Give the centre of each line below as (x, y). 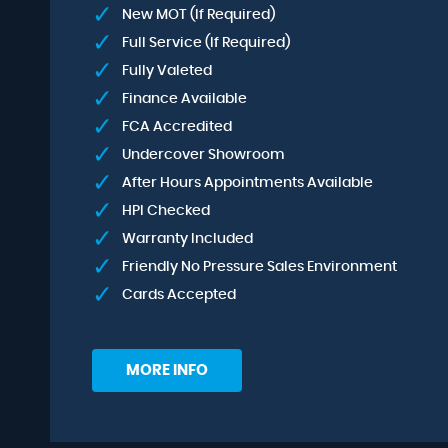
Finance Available (184, 99)
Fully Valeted (167, 71)
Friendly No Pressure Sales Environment (259, 267)
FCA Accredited (177, 127)
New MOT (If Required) (198, 15)
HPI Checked (166, 211)
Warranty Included (187, 239)
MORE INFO (167, 370)
